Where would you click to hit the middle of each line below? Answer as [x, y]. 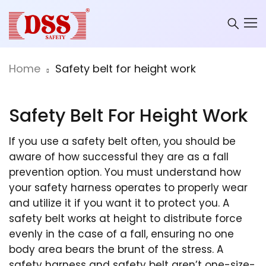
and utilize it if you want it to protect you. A [119, 203]
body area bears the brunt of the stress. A [116, 249]
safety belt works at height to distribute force [126, 218]
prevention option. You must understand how [125, 172]
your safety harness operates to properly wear [128, 187]
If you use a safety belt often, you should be [122, 141]
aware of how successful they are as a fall [119, 156]
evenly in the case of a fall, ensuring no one [121, 234]
